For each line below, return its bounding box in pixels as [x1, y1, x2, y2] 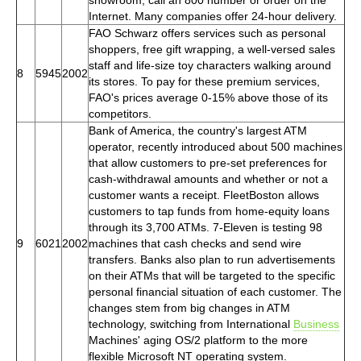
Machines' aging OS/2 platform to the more [89, 333, 308, 346]
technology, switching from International [89, 317, 293, 330]
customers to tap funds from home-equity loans [89, 204, 330, 218]
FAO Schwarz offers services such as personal [89, 26, 326, 39]
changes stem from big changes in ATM [89, 301, 290, 314]
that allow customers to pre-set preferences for [89, 156, 327, 169]
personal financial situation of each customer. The [89, 284, 342, 298]
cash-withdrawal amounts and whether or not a [89, 172, 328, 185]
